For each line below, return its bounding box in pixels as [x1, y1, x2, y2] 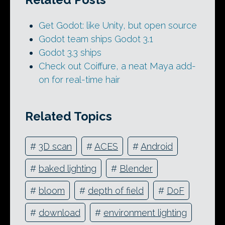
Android [141, 141, 173, 152]
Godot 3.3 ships [39, 47, 101, 58]
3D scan [39, 141, 72, 152]
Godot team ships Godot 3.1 [39, 33, 153, 44]
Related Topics [25, 109, 112, 124]
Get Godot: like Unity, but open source [39, 20, 197, 31]
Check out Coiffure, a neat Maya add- [39, 60, 196, 71]
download [39, 207, 80, 218]
